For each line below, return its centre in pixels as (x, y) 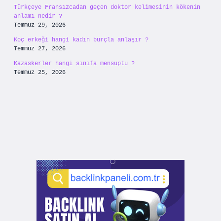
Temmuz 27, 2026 (40, 49)
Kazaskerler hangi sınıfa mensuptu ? (74, 64)
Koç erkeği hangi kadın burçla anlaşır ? (81, 40)
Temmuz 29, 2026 (40, 25)
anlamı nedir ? (38, 16)
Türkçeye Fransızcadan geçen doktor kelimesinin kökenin (107, 7)
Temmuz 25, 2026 (40, 73)
